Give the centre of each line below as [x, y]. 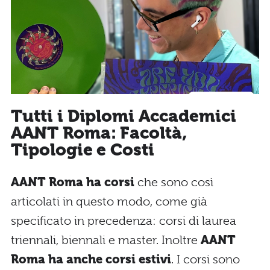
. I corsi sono [206, 259]
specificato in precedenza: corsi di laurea [124, 221]
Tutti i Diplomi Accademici [124, 116]
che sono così [174, 182]
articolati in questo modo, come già [109, 201]
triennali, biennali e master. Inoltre [104, 240]
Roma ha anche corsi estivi [91, 259]
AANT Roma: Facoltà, [99, 133]
